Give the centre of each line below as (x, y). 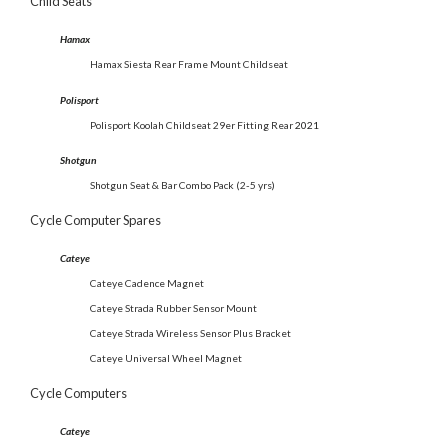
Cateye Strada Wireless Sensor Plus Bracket (190, 332)
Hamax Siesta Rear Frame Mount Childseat (189, 64)
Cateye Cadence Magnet (147, 282)
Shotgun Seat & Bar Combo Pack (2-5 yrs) (182, 184)
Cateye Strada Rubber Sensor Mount (173, 307)
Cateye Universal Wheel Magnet (166, 357)
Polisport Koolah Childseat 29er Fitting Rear (191, 124)
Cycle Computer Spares (95, 219)
